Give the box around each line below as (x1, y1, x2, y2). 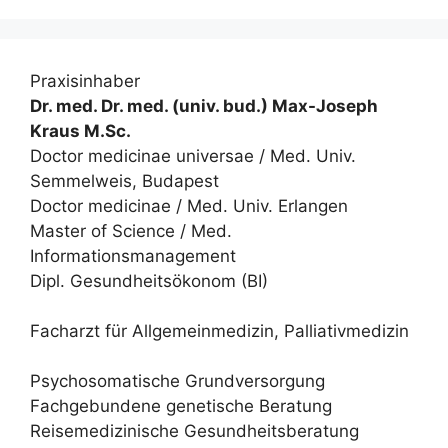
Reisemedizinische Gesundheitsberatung (30, 420, 359, 441)
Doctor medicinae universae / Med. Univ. (30, 145, 356, 166)
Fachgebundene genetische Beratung (30, 395, 332, 416)
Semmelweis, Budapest (30, 170, 219, 191)
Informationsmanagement (30, 245, 236, 266)
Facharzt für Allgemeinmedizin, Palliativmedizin (30, 320, 409, 341)
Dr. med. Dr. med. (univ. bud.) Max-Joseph (30, 95, 378, 116)
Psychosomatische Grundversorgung (30, 370, 325, 391)
